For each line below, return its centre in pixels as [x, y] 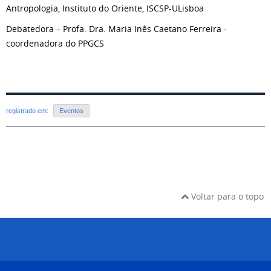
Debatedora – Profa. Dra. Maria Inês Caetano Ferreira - [116, 29]
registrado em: [28, 111]
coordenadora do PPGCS [55, 43]
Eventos [71, 111]
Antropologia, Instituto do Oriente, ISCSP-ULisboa [105, 8]
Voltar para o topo [226, 197]
